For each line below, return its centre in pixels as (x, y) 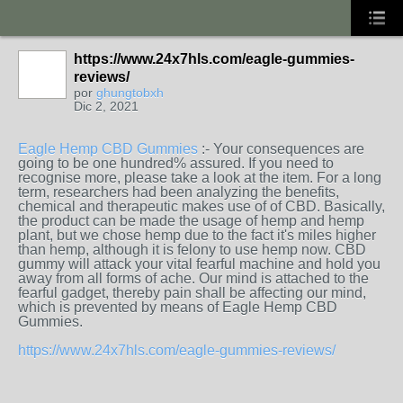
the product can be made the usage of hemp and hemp (191, 221)
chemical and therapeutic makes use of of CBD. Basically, (201, 206)
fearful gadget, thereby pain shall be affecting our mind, (192, 293)
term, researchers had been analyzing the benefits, (179, 192)
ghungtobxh (130, 93)
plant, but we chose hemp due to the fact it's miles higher (197, 235)
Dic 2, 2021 (106, 106)
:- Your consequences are (281, 149)
